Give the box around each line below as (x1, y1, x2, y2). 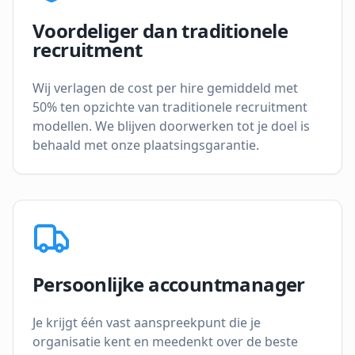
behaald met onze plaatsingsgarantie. (32, 136, 259, 154)
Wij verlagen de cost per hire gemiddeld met (32, 79, 298, 97)
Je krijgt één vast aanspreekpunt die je (32, 314, 261, 331)
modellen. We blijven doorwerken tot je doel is (32, 117, 310, 135)
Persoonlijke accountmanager (32, 271, 305, 297)
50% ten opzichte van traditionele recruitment (32, 98, 307, 116)
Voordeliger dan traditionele (32, 17, 288, 44)
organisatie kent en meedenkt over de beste (32, 333, 298, 350)
